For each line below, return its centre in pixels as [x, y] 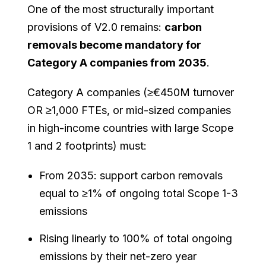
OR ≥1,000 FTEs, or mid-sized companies [129, 110]
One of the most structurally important [121, 9]
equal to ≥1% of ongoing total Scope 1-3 [139, 193]
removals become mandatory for [115, 45]
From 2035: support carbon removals [131, 175]
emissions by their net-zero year [118, 256]
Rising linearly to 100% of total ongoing [136, 238]
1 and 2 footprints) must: [87, 145]
